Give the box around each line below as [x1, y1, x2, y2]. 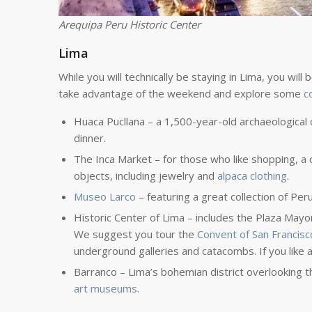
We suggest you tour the [73, 227, 197, 242]
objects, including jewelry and [73, 169, 217, 183]
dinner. [73, 131, 106, 146]
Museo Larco [73, 189, 136, 204]
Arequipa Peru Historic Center [58, 17, 201, 31]
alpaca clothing [217, 169, 287, 183]
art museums [73, 281, 137, 296]
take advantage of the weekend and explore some [58, 86, 304, 101]
